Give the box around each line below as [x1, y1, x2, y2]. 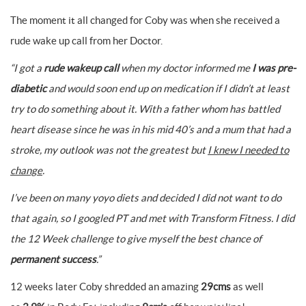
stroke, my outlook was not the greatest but [10, 144, 208, 156]
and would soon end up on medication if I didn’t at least [46, 83, 290, 94]
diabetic [10, 83, 46, 94]
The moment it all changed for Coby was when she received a [10, 14, 280, 26]
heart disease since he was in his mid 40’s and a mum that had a [10, 124, 291, 135]
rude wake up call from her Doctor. [10, 35, 163, 46]
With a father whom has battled [139, 103, 280, 115]
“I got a [10, 62, 44, 74]
